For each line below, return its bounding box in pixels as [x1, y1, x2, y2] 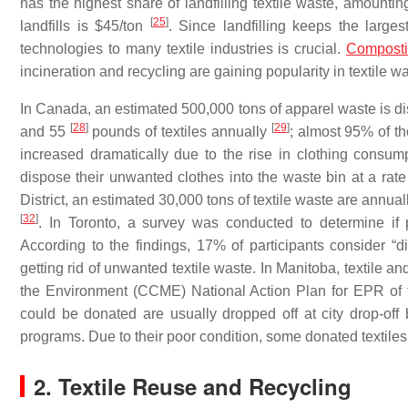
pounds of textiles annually [87, 124, 271, 139]
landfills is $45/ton [20, 18, 150, 34]
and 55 [20, 124, 70, 139]
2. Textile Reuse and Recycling [34, 371, 352, 402]
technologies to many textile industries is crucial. [20, 41, 347, 56]
